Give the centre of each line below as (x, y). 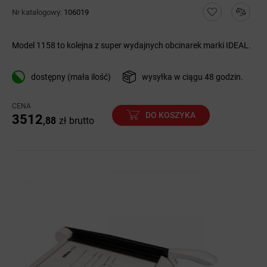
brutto (82, 121)
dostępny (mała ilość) (71, 77)
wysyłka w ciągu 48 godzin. (192, 77)
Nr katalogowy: (38, 12)
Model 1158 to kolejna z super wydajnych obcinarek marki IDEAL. (131, 45)
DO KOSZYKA (170, 115)
